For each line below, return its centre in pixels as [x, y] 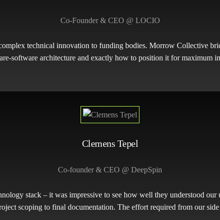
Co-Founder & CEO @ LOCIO [110, 21]
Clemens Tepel [110, 143]
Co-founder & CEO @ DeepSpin [110, 169]
